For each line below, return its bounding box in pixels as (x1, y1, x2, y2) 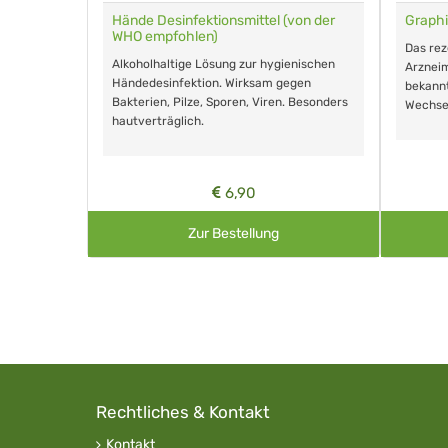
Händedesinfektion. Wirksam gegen (112, 76, 311, 91)
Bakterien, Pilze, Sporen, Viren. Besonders (112, 95, 348, 110)
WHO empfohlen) (112, 28, 218, 46)
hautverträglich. (112, 114, 204, 129)
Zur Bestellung (188, 225, 279, 243)
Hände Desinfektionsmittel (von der (112, 12, 335, 30)
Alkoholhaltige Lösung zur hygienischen (112, 57, 335, 72)
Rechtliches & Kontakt (96, 402, 270, 423)
